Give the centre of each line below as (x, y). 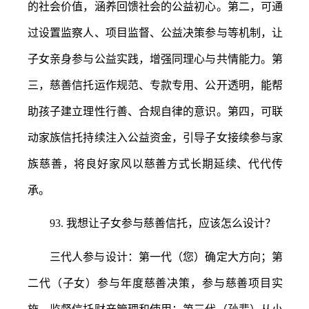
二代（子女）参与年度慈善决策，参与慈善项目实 (155, 283)
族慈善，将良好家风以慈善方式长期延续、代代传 (155, 164)
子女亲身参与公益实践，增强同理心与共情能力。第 (155, 59)
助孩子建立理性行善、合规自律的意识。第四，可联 (155, 111)
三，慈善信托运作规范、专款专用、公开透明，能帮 (155, 85)
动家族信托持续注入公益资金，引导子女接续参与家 (155, 138)
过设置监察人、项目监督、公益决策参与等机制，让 (155, 33)
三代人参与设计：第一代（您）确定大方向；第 (166, 257)
